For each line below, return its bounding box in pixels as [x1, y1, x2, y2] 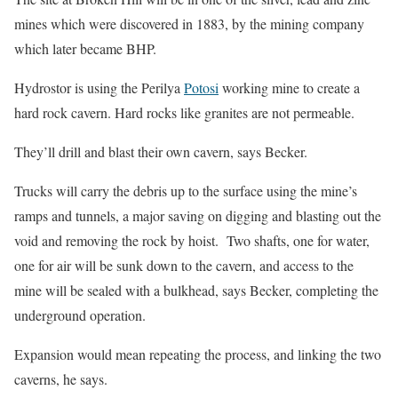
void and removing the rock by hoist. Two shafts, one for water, [14, 231, 370, 250]
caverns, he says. [14, 370, 107, 388]
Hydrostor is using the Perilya [14, 78, 184, 97]
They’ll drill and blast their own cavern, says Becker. [14, 142, 307, 161]
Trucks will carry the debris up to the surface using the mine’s [14, 181, 357, 200]
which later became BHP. [14, 39, 156, 58]
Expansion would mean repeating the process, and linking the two [14, 345, 381, 363]
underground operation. [14, 306, 150, 324]
